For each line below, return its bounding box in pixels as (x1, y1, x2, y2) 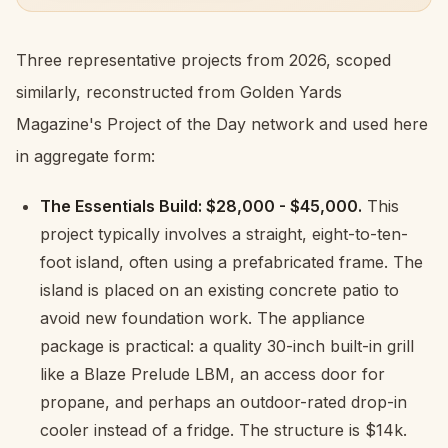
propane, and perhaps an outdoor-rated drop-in (40, 391, 407, 412)
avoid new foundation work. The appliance (40, 307, 365, 328)
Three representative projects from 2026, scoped (16, 49, 391, 70)
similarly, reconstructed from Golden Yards (16, 81, 342, 102)
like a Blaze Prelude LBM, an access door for (40, 363, 385, 384)
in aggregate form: (16, 145, 155, 166)
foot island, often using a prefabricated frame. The (40, 251, 423, 272)
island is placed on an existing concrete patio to (40, 279, 399, 300)
